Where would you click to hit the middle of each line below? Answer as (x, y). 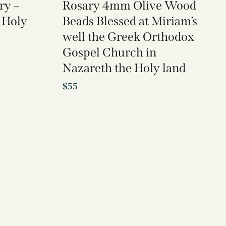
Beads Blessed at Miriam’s (130, 21)
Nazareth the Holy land (124, 68)
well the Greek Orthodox (128, 37)
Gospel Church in (109, 53)
